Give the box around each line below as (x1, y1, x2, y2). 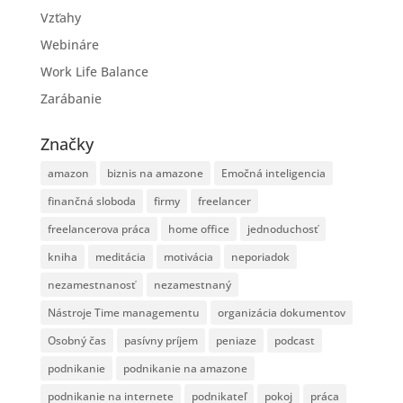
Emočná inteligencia (220, 166, 326, 181)
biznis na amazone (106, 166, 203, 181)
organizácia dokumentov (217, 305, 345, 320)
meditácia (94, 249, 146, 264)
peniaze (215, 333, 256, 348)
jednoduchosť (246, 221, 318, 237)
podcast (273, 333, 315, 348)
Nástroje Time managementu (47, 305, 200, 320)
